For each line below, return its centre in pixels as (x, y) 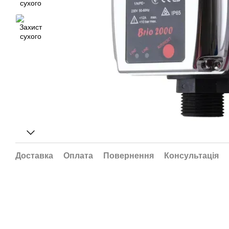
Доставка (34, 156)
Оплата (78, 156)
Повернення (129, 156)
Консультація (191, 156)
